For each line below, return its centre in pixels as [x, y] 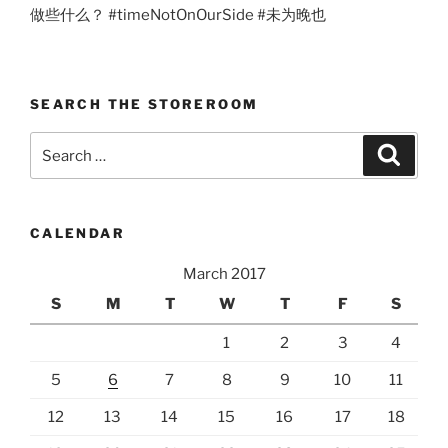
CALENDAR [77, 233]
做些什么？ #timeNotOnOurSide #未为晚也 [178, 15]
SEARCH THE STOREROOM [144, 103]
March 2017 [224, 273]
